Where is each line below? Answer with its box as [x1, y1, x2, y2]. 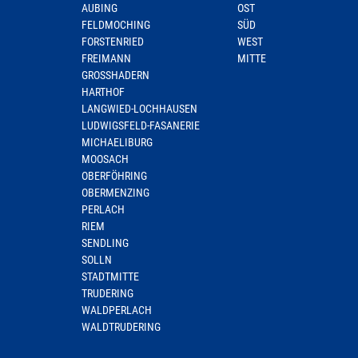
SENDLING [82, 237, 129, 249]
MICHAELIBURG [82, 136, 153, 149]
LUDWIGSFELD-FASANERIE [82, 119, 200, 132]
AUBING [82, 2, 117, 14]
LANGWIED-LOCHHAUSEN [82, 102, 197, 115]
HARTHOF [82, 86, 125, 98]
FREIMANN [82, 52, 131, 65]
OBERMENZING [82, 186, 149, 199]
